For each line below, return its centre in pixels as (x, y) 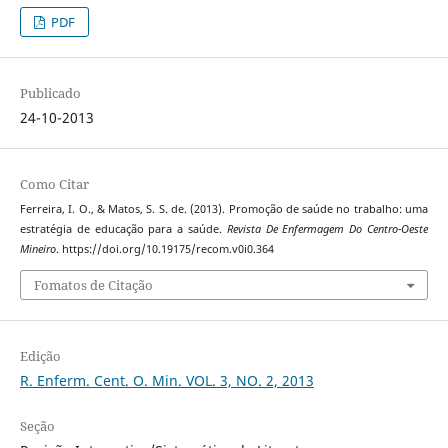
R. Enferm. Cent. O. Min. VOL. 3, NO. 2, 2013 (166, 380)
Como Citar (54, 184)
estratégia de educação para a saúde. (123, 229)
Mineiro (37, 249)
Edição (40, 355)
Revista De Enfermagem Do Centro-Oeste (327, 229)
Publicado (50, 93)
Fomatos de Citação (93, 284)
